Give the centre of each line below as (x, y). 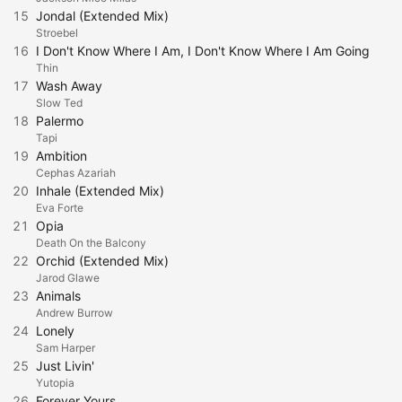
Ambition (61, 156)
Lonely (55, 331)
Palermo (60, 121)
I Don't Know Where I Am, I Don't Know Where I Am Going (203, 51)
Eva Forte (60, 208)
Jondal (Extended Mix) (102, 16)
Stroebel (57, 33)
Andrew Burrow (74, 313)
